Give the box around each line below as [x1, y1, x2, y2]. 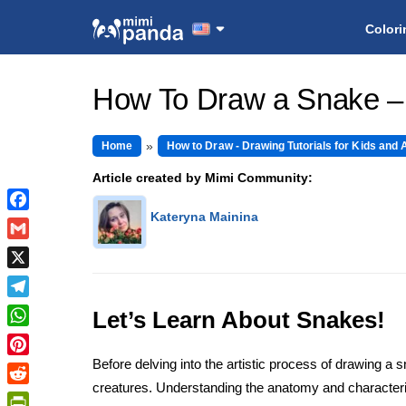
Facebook [7, 214, 69, 228]
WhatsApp [7, 330, 72, 344]
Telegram [7, 301, 63, 315]
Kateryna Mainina [150, 208, 258, 224]
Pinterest [7, 359, 63, 373]
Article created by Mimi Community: [92, 169, 313, 185]
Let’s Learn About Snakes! [92, 305, 385, 333]
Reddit [7, 388, 48, 402]
